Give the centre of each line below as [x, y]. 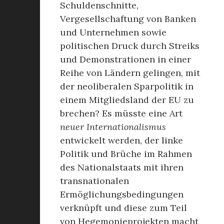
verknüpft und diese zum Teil [123, 208]
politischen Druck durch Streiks [130, 46]
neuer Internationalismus [113, 127]
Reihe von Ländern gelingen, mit [130, 73]
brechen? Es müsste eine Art [121, 113]
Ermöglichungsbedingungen [122, 194]
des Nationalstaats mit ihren [122, 167]
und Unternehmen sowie [113, 32]
